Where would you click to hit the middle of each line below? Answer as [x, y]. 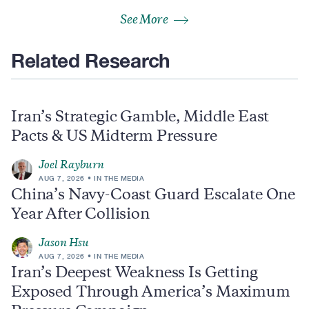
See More [144, 20]
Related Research [91, 60]
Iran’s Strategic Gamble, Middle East [140, 118]
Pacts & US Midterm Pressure [114, 137]
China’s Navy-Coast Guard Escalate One [153, 196]
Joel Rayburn [71, 166]
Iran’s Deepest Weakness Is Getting [134, 273]
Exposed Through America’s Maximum [151, 293]
